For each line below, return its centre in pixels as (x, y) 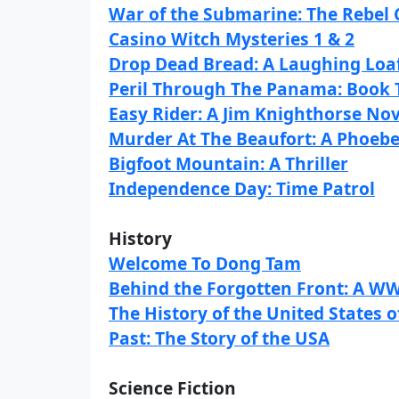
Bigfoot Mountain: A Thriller (228, 163)
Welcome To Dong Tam (205, 263)
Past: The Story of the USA (219, 338)
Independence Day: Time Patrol (242, 188)
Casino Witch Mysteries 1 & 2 (232, 39)
